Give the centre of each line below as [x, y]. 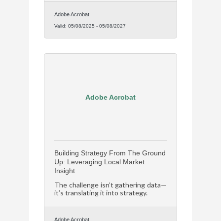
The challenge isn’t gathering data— [110, 185]
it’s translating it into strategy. [101, 193]
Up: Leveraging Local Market [99, 162]
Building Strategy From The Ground [110, 153]
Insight [65, 171]
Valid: [61, 26]
